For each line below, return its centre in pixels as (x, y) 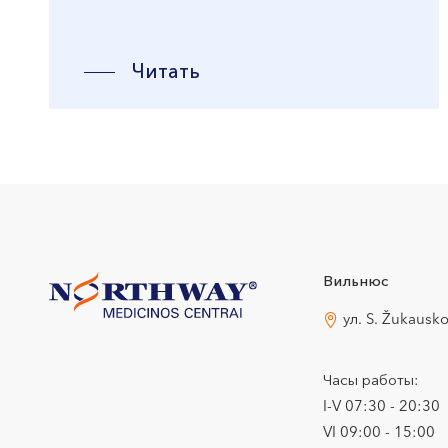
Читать (166, 73)
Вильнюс (356, 282)
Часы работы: (371, 381)
